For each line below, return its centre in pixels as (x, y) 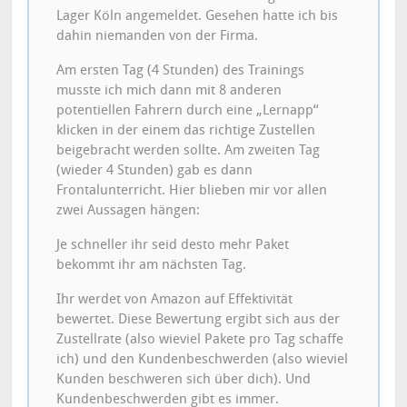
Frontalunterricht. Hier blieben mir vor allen (192, 189)
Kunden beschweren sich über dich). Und (184, 378)
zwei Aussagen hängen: (129, 209)
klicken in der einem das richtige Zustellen (186, 129)
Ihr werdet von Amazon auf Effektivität (175, 298)
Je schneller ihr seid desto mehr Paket (173, 244)
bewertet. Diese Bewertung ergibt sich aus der (199, 318)
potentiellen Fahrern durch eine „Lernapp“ (188, 109)
